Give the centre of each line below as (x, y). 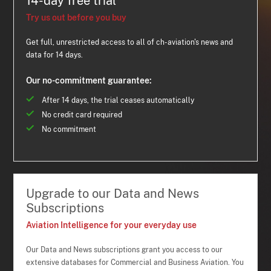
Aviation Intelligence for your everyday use (112, 225)
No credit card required (82, 115)
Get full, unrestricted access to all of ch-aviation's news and (130, 43)
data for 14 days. (55, 55)
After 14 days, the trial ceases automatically (118, 101)
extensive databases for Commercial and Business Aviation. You (135, 263)
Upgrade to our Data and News (113, 194)
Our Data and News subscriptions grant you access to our (125, 250)
